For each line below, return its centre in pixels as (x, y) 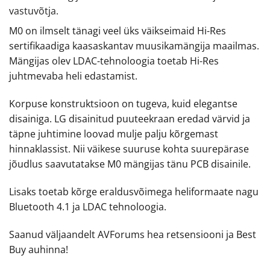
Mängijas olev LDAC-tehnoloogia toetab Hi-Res (114, 61)
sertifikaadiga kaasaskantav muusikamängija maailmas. (134, 46)
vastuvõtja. (34, 11)
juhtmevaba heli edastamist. (73, 76)
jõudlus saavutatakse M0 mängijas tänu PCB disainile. (130, 164)
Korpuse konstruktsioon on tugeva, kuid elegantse (123, 104)
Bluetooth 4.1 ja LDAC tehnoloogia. (88, 206)
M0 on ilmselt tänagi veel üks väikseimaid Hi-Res (118, 31)
